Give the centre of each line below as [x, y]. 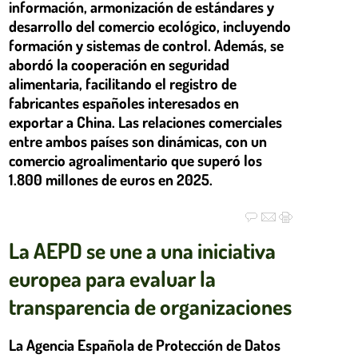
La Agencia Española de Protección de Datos [145, 344]
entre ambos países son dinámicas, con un [138, 141]
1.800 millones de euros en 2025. [111, 180]
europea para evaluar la [112, 278]
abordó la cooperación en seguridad [119, 65]
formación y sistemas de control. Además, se [146, 46]
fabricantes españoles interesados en [124, 103]
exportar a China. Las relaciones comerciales [145, 122]
